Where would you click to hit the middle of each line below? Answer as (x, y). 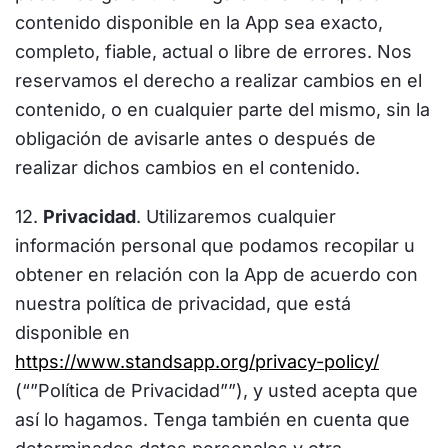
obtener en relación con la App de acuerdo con (216, 274)
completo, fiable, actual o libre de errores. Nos (213, 51)
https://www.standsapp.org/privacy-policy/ (197, 361)
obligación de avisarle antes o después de (195, 138)
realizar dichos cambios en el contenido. (187, 167)
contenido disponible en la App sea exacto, (199, 22)
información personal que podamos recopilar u (215, 245)
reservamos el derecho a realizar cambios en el (218, 80)
